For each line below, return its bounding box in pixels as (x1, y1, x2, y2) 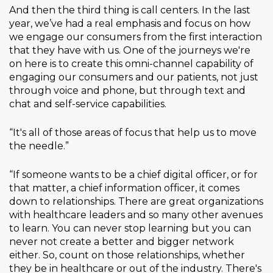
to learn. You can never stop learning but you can (9, 222, 251, 235)
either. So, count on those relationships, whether (9, 249, 245, 261)
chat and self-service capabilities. (9, 98, 166, 110)
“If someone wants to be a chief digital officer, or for (9, 169, 258, 181)
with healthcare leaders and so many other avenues (9, 209, 263, 221)
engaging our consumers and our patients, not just (9, 71, 258, 83)
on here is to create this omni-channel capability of (9, 58, 253, 70)
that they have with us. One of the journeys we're (9, 44, 250, 57)
